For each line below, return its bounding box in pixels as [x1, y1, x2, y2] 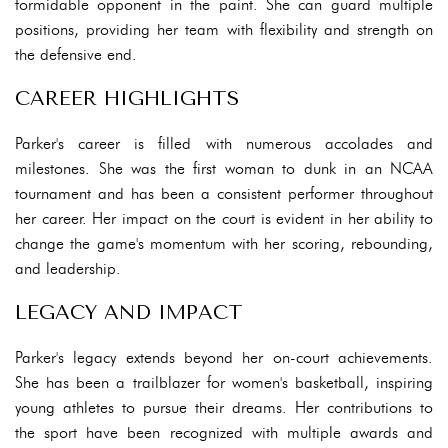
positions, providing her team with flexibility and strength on [15, 20, 433, 39]
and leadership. [15, 259, 121, 278]
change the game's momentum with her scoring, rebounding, [15, 234, 433, 253]
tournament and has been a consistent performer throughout [15, 184, 433, 203]
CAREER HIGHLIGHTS [15, 87, 239, 110]
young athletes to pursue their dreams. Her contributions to [15, 398, 433, 417]
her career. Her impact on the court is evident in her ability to [15, 209, 433, 228]
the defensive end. [15, 45, 137, 64]
